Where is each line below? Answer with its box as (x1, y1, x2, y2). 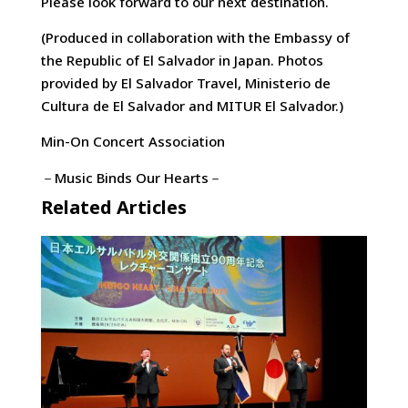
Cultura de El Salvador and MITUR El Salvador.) (40, 97, 343, 116)
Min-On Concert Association (40, 132, 225, 151)
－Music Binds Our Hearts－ (40, 168, 222, 187)
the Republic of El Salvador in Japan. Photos (40, 51, 323, 70)
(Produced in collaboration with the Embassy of (40, 28, 350, 47)
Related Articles (40, 195, 187, 220)
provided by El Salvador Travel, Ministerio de (40, 74, 331, 93)
